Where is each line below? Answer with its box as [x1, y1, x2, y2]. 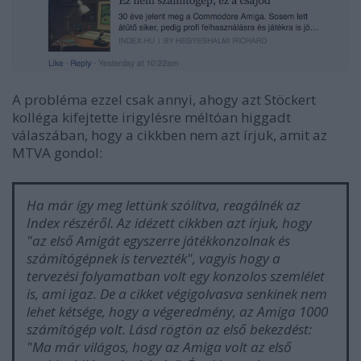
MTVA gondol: [12, 143, 102, 163]
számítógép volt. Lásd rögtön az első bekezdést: [27, 320, 312, 339]
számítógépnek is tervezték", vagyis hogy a [27, 249, 280, 268]
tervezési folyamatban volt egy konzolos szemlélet [27, 267, 325, 286]
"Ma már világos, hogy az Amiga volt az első [27, 338, 292, 357]
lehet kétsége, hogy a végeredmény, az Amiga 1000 [27, 302, 328, 322]
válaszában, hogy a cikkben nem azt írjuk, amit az [12, 126, 327, 145]
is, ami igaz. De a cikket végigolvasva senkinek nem [27, 284, 327, 304]
